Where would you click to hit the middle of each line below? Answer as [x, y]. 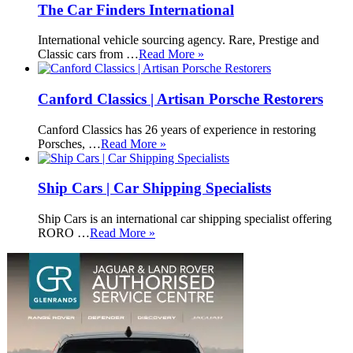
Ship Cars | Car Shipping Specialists [154, 188]
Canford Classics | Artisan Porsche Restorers [180, 99]
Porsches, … [69, 143]
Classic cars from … [88, 54]
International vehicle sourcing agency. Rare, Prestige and [178, 40]
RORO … [64, 233]
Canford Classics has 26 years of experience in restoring [177, 129]
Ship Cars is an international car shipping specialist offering [185, 219]
